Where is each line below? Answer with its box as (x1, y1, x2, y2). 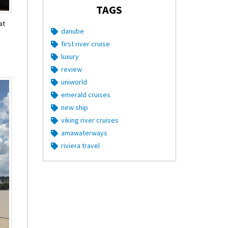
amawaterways (61, 128, 107, 137)
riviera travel (61, 141, 100, 150)
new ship (61, 103, 88, 112)
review (61, 65, 82, 74)
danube (61, 26, 84, 36)
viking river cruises (61, 116, 119, 125)
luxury (61, 52, 79, 61)
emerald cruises (61, 90, 110, 99)
